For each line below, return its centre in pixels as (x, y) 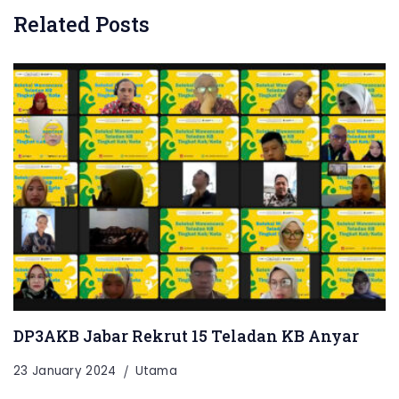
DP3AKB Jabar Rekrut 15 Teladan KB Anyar (186, 336)
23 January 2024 (65, 371)
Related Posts (81, 24)
